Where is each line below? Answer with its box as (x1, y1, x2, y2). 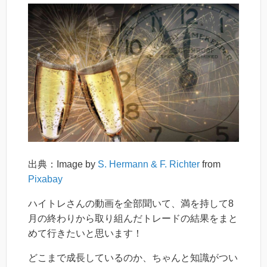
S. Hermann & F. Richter (98, 159, 200, 169)
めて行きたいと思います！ (28, 228, 142, 238)
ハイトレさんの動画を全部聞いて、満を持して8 (28, 198, 234, 209)
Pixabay (28, 173, 63, 184)
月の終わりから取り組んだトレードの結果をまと (28, 213, 238, 223)
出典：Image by (28, 159, 98, 169)
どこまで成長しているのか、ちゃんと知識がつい (28, 252, 238, 263)
